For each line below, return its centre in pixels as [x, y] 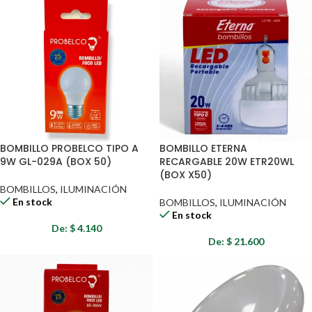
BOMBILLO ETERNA [203, 148]
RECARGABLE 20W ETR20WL [227, 162]
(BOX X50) [186, 175]
